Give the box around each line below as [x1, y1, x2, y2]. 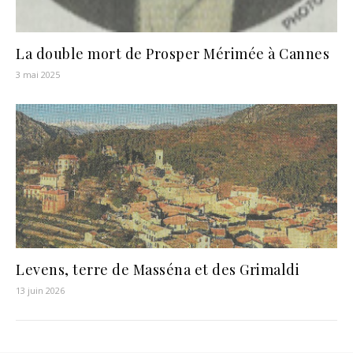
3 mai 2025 [16, 68, 60, 80]
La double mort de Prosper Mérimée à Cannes [16, 43, 329, 63]
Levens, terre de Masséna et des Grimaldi [16, 259, 299, 279]
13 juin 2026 [16, 284, 65, 296]
